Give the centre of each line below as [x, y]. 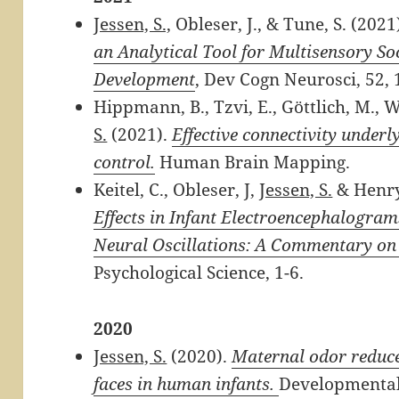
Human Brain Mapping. [255, 163]
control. [125, 163]
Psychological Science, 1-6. [199, 273]
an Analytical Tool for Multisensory [236, 52]
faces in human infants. [187, 384]
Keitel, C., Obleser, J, [177, 190]
